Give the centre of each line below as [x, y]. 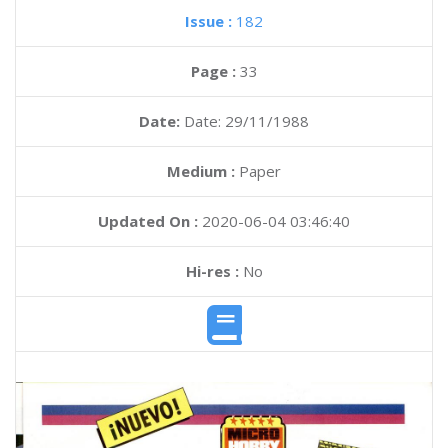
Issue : [210, 21]
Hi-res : [212, 271]
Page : [215, 71]
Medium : [201, 171]
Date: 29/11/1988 [246, 121]
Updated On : [148, 221]
